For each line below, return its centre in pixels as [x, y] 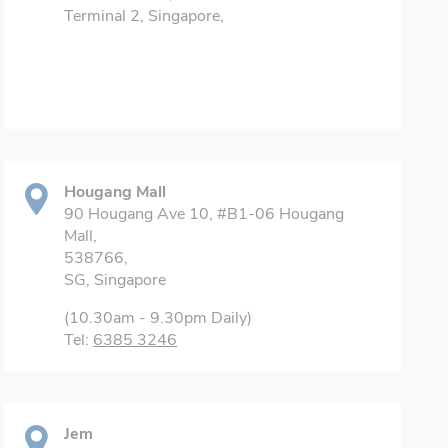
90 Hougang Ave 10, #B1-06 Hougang [204, 214]
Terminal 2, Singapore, [144, 16]
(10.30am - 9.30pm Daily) [158, 318]
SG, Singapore [115, 280]
